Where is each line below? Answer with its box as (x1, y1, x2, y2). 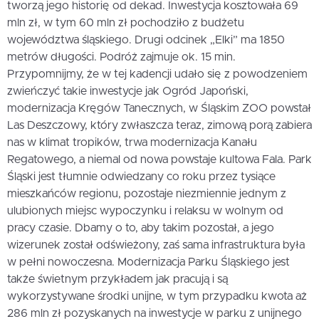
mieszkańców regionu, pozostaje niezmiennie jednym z (7, 188, 286, 200)
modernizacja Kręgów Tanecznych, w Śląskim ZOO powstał (7, 103, 311, 115)
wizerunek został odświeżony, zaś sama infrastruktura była (7, 239, 305, 251)
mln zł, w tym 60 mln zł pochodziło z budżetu (7, 17, 244, 29)
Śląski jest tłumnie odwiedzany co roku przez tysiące (7, 171, 276, 183)
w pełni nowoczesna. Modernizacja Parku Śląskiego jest (7, 256, 290, 268)
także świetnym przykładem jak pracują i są (7, 273, 228, 286)
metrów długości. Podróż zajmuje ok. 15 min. (7, 51, 236, 63)
